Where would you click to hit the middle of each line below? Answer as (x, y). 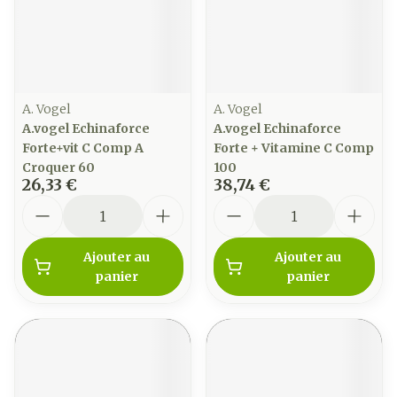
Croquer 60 (58, 167)
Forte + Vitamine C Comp (294, 148)
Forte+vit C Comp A (83, 148)
